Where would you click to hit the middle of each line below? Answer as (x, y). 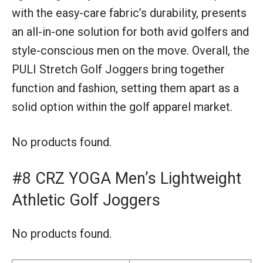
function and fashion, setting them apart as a (125, 88)
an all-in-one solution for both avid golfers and (130, 32)
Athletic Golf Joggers (86, 200)
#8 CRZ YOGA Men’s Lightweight (127, 179)
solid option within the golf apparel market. (122, 107)
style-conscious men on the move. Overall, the (131, 51)
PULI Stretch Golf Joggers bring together (118, 70)
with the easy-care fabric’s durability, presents (129, 13)
